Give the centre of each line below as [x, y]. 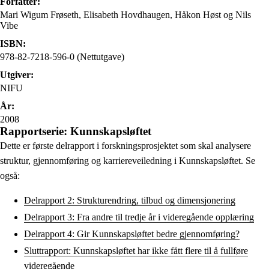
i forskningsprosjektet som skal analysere [174, 145]
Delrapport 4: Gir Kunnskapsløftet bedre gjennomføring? [132, 234]
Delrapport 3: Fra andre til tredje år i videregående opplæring [139, 217]
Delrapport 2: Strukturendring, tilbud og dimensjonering [130, 200]
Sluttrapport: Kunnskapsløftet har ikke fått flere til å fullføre [136, 251]
